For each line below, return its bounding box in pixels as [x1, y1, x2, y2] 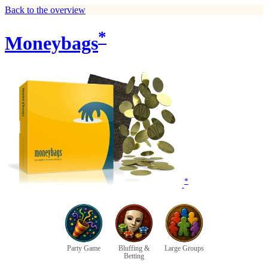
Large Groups [165, 244, 204, 253]
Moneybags [5, 32, 98, 54]
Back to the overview [5, 5, 86, 15]
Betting [124, 252, 144, 261]
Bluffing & [118, 244, 150, 253]
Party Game [67, 244, 100, 253]
